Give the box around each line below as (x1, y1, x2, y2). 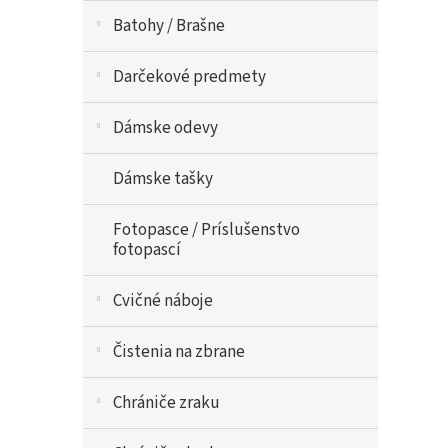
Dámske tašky (113, 167, 213, 191)
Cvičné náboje (113, 289, 213, 313)
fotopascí (113, 238, 181, 262)
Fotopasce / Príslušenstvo (113, 218, 300, 242)
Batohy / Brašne (113, 14, 225, 38)
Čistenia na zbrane (113, 340, 245, 364)
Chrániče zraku (113, 391, 220, 415)
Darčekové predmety (113, 65, 266, 89)
